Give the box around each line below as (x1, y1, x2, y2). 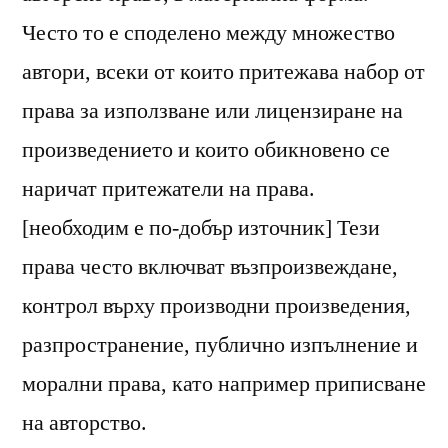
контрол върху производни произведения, (22, 291, 411, 320)
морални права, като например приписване (22, 369, 426, 398)
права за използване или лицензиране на (22, 96, 403, 125)
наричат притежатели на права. (22, 174, 315, 203)
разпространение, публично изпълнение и (22, 330, 418, 359)
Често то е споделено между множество (22, 18, 395, 47)
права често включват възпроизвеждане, (22, 252, 398, 281)
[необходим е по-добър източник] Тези (22, 213, 380, 242)
